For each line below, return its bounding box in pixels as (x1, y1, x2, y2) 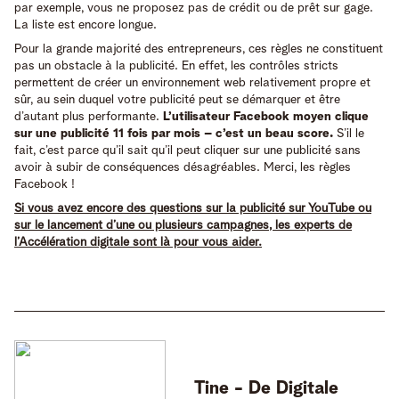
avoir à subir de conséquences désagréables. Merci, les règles (14, 160, 351, 174)
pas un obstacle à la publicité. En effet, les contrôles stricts (14, 59, 338, 72)
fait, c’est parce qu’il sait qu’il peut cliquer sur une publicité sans (14, 143, 361, 157)
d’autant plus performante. (14, 110, 163, 123)
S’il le (333, 126, 364, 140)
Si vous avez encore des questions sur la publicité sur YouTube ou (14, 201, 371, 215)
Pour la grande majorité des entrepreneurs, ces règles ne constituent (14, 42, 383, 55)
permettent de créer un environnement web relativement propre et (14, 76, 370, 89)
